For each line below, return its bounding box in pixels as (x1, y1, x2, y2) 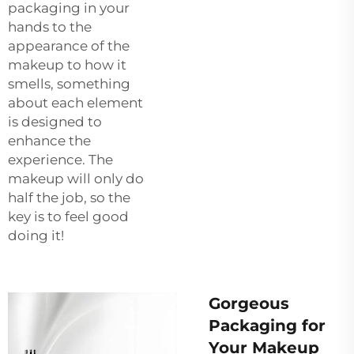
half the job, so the (8, 189, 130, 205)
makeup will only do (8, 170, 144, 186)
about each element (8, 94, 143, 111)
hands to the (8, 18, 92, 35)
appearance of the (8, 37, 130, 54)
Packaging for (209, 315, 326, 335)
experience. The (8, 151, 113, 168)
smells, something (8, 75, 130, 92)
